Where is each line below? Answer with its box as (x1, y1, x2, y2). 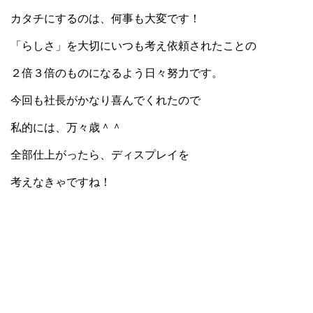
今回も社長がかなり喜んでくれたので (10, 94, 201, 107)
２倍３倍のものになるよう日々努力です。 (10, 67, 223, 80)
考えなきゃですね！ (10, 176, 111, 189)
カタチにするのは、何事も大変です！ (10, 13, 201, 25)
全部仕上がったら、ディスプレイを (10, 149, 189, 161)
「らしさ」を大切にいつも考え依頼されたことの (10, 40, 256, 52)
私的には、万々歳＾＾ (10, 122, 122, 134)
